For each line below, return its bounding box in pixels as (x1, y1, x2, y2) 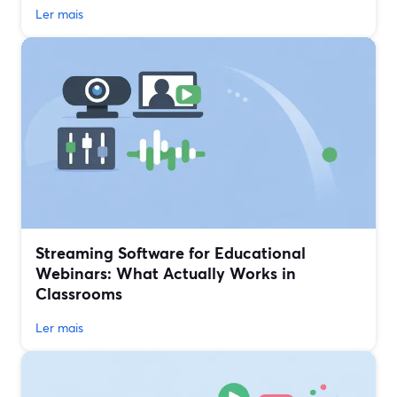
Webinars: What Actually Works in (35, 262, 296, 284)
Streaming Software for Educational (35, 242, 306, 264)
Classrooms (35, 283, 122, 305)
